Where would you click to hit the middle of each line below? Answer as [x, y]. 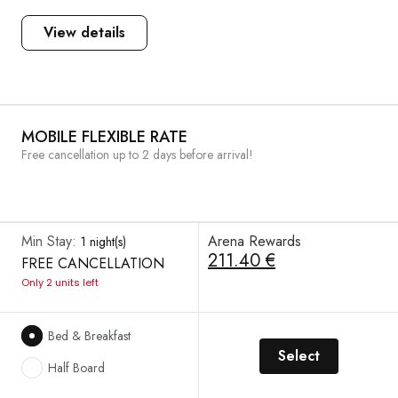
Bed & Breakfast [89, 336]
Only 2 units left [60, 283]
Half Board [76, 368]
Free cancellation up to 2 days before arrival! [137, 155]
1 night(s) [103, 242]
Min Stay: [51, 241]
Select [298, 356]
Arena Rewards [255, 241]
